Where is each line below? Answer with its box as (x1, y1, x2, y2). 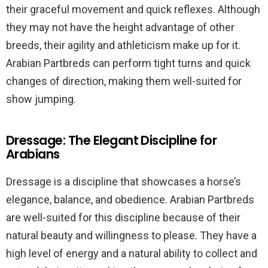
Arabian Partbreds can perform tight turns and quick (6, 57, 251, 69)
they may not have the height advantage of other (6, 21, 234, 33)
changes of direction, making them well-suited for (6, 75, 242, 87)
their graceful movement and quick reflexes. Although (6, 3, 260, 16)
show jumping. (6, 93, 76, 105)
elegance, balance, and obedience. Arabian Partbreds (6, 193, 254, 206)
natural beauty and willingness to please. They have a (6, 229, 257, 242)
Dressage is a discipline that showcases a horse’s (6, 175, 241, 188)
